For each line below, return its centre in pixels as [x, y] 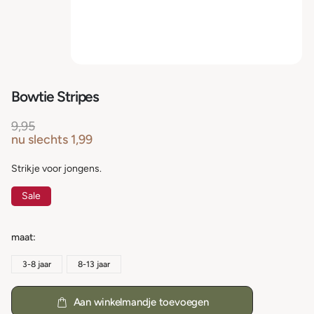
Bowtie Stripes [55, 96]
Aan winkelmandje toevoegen [141, 302]
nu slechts [40, 139]
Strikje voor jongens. [56, 168]
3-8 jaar [37, 264]
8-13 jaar [94, 264]
